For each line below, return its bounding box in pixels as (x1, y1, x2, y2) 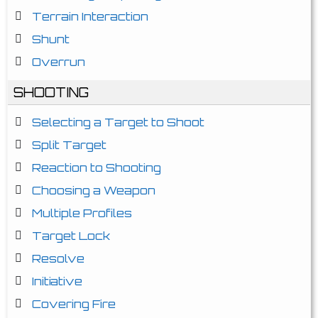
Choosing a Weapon (32, 183, 155, 197)
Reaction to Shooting (32, 160, 161, 175)
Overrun (32, 55, 85, 69)
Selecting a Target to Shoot (32, 115, 204, 129)
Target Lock (32, 229, 110, 243)
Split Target (32, 138, 106, 152)
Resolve (32, 251, 84, 265)
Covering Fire (32, 297, 116, 311)
